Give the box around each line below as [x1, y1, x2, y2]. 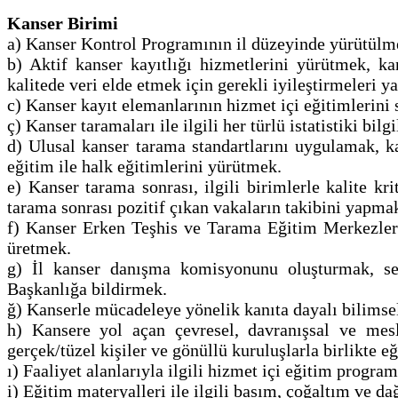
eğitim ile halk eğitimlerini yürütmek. [7, 155, 282, 176]
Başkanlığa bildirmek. [7, 278, 167, 298]
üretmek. [7, 237, 71, 258]
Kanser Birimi [7, 12, 118, 33]
